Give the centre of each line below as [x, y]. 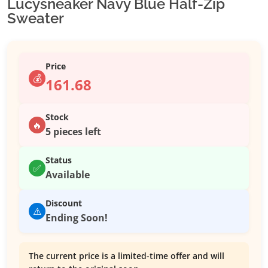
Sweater [36, 19]
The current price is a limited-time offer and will [127, 256]
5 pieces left [73, 132]
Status [59, 160]
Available [68, 175]
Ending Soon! [77, 218]
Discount [64, 203]
